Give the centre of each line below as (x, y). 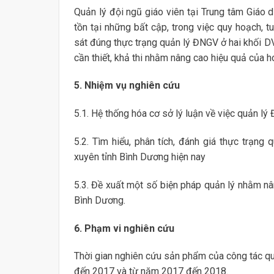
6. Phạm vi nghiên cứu (124, 228)
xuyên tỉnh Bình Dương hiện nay (139, 157)
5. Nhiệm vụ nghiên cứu (127, 86)
